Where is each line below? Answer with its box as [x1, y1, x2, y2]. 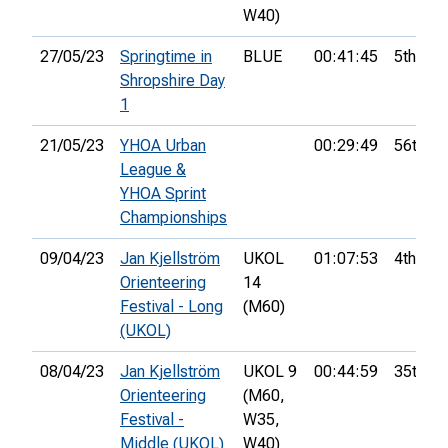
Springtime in [120, 47, 212, 67]
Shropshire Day [120, 71, 225, 91]
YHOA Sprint [120, 184, 206, 204]
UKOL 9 [243, 362, 297, 382]
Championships [120, 208, 227, 228]
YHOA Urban [120, 136, 206, 156]
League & [120, 160, 186, 180]
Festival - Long [120, 297, 223, 317]
